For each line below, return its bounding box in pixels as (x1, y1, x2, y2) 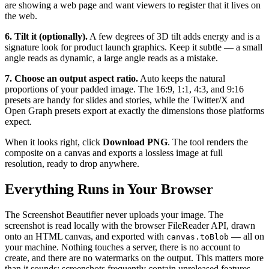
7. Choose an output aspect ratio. (5, 73, 138, 84)
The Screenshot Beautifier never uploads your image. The (5, 210, 223, 220)
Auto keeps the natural (138, 73, 225, 84)
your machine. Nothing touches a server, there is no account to (5, 242, 240, 253)
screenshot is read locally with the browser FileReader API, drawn (5, 220, 255, 231)
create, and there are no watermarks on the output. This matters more (5, 253, 264, 264)
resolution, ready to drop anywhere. (5, 159, 139, 169)
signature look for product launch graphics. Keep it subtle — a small (5, 42, 262, 53)
